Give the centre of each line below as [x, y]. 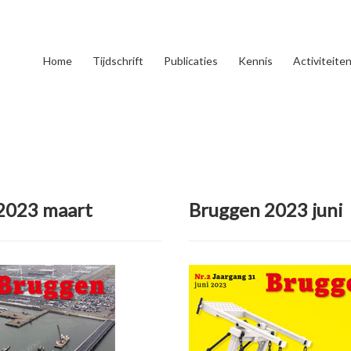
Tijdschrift [118, 61]
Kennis [255, 61]
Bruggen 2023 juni [266, 210]
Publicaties [190, 61]
